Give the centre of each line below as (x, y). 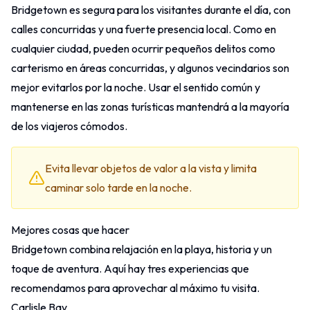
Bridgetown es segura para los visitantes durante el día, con (151, 10)
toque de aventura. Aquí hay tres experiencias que (130, 268)
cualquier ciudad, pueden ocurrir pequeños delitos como (143, 48)
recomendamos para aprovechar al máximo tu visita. (135, 288)
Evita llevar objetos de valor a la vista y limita (151, 168)
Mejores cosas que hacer (70, 230)
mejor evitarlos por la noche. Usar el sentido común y (136, 87)
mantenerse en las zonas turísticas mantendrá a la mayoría (150, 107)
